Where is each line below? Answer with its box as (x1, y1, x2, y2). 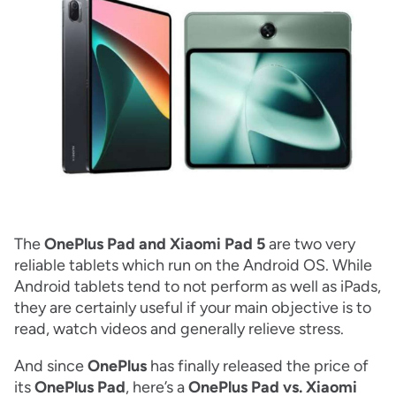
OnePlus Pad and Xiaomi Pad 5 (41, 233, 269, 254)
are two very (269, 233, 355, 254)
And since (14, 355, 88, 376)
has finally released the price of (150, 355, 369, 376)
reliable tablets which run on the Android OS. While (14, 255, 372, 275)
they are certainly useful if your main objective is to (14, 297, 371, 317)
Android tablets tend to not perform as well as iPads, (14, 276, 381, 296)
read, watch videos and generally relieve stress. (14, 318, 344, 339)
